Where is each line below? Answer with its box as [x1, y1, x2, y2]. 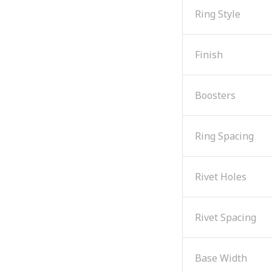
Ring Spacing [195, 129, 254, 143]
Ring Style [195, 7, 240, 21]
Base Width [195, 251, 247, 265]
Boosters [195, 88, 236, 102]
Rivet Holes [195, 169, 246, 183]
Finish [195, 47, 223, 61]
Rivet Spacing [195, 210, 256, 224]
